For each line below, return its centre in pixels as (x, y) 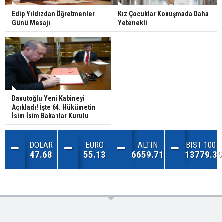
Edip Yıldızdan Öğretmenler (53, 14)
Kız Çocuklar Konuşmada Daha (163, 14)
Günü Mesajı (31, 23)
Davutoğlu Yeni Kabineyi (48, 98)
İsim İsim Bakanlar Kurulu (50, 116)
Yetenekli (133, 23)
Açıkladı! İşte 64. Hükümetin (54, 107)
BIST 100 (201, 145)
